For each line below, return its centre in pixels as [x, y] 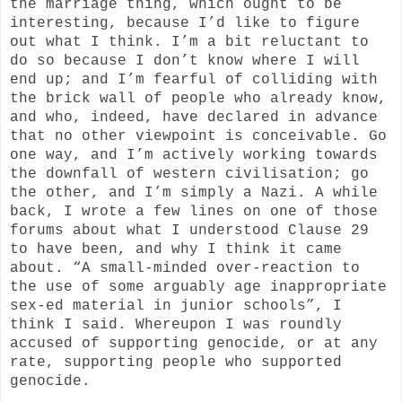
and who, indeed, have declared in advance [194, 117]
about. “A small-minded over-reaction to [185, 268]
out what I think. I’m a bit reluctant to [189, 42]
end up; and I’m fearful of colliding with [194, 79]
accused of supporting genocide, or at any [194, 343]
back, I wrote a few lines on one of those [194, 211]
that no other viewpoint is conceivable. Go [198, 136]
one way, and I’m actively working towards [194, 155]
